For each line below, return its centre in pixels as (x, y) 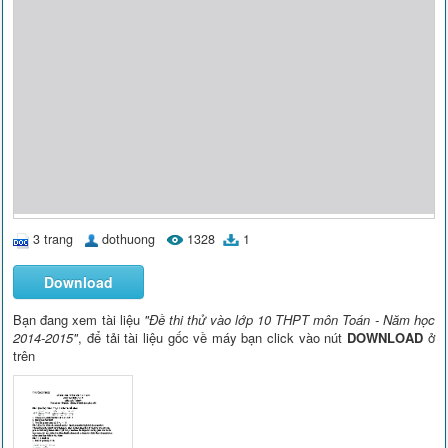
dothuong (129, 239)
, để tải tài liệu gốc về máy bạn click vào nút (213, 338)
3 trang (53, 239)
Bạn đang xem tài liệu (78, 320)
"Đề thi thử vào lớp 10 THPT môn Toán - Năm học (289, 320)
